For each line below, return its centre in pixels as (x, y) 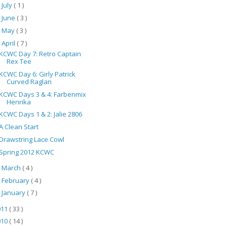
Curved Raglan (29, 81)
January (14, 193)
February (16, 180)
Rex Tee (19, 61)
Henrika (19, 102)
